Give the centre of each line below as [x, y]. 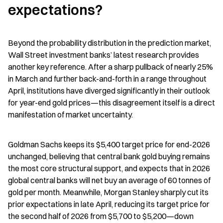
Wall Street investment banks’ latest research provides [104, 55]
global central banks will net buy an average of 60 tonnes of [109, 180]
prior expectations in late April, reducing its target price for [109, 204]
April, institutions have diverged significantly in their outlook [109, 90]
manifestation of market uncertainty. [70, 114]
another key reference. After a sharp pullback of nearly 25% [111, 66]
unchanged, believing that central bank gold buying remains [109, 156]
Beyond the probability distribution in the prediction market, [110, 43]
